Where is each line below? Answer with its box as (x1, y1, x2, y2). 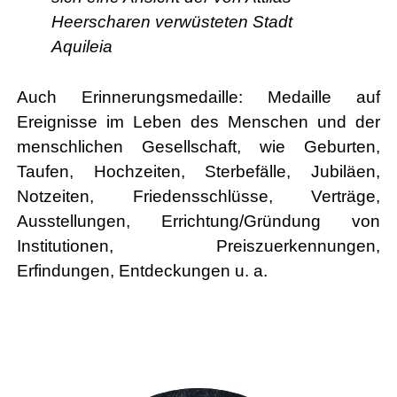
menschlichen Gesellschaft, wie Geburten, (17, 136, 380, 156)
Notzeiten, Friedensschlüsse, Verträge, (17, 186, 380, 206)
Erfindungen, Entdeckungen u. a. (17, 261, 269, 280)
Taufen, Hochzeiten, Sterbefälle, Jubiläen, (17, 161, 380, 181)
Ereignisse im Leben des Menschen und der (17, 112, 380, 131)
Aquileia (51, 36, 113, 56)
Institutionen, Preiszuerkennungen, (17, 236, 380, 255)
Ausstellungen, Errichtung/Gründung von (17, 211, 380, 230)
